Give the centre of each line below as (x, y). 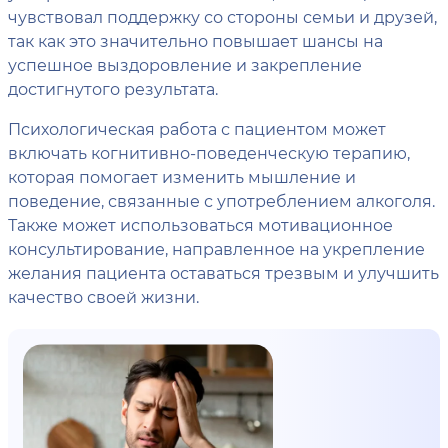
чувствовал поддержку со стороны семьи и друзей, (222, 17)
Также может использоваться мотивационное (200, 225)
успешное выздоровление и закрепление (185, 65)
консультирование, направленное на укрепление (216, 249)
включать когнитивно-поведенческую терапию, (209, 153)
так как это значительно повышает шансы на (195, 41)
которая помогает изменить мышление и (182, 177)
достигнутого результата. (113, 89)
